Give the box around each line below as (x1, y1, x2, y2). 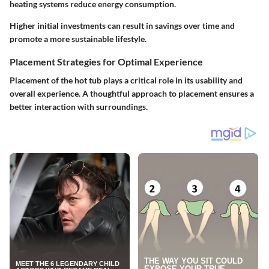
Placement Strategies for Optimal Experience (10, 55, 203, 67)
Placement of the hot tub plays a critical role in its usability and (10, 74, 243, 85)
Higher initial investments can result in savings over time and (10, 20, 235, 31)
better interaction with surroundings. (10, 101, 148, 112)
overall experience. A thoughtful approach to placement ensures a (10, 88, 254, 98)
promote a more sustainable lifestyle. (10, 33, 147, 44)
